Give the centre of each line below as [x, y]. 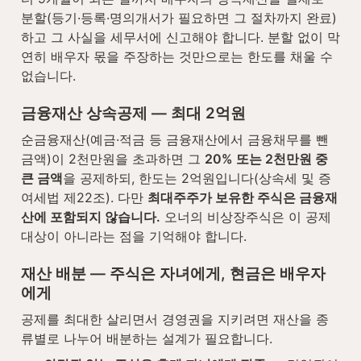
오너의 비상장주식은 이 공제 [246, 216]
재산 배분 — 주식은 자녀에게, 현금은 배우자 [173, 273]
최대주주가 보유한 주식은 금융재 [243, 197]
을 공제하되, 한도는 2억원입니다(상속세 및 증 [197, 178]
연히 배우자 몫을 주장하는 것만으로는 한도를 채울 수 [177, 56]
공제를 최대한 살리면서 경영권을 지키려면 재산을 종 [175, 319]
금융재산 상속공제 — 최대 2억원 [133, 113]
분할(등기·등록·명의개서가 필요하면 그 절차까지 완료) [179, 17]
